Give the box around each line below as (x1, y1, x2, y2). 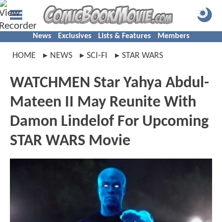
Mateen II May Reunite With (10, 95, 196, 111)
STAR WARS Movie (10, 133, 130, 149)
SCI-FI (87, 51, 108, 60)
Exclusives (58, 32, 91, 40)
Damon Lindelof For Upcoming (10, 114, 209, 130)
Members (158, 32, 189, 40)
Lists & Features (98, 32, 151, 40)
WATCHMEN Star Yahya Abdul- (10, 75, 209, 91)
